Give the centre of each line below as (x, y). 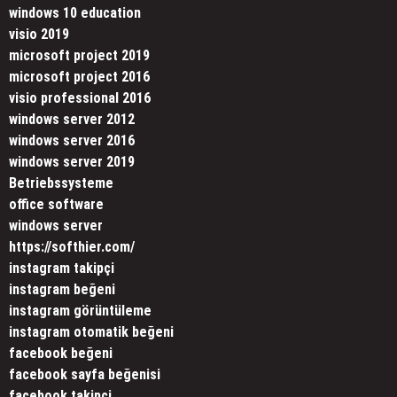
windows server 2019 (72, 162)
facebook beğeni (61, 354)
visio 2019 (39, 35)
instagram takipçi (62, 269)
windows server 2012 (72, 120)
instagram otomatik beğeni (91, 332)
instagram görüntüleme (80, 311)
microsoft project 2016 (79, 77)
